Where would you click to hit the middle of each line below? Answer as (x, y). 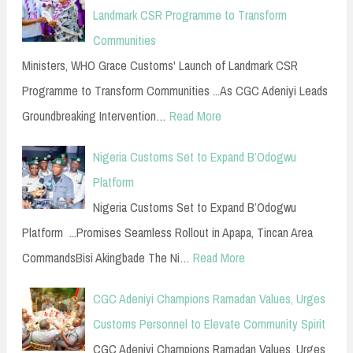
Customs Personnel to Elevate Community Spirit (209, 323)
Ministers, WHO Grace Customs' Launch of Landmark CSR (160, 65)
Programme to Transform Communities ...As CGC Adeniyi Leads (175, 90)
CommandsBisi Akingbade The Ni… (106, 257)
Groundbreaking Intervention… (94, 115)
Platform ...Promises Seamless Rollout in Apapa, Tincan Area (167, 232)
